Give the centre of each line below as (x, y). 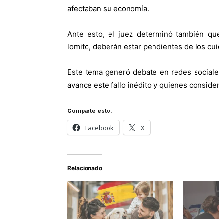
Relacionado (85, 168)
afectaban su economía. (108, 9)
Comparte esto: (90, 111)
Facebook (99, 128)
